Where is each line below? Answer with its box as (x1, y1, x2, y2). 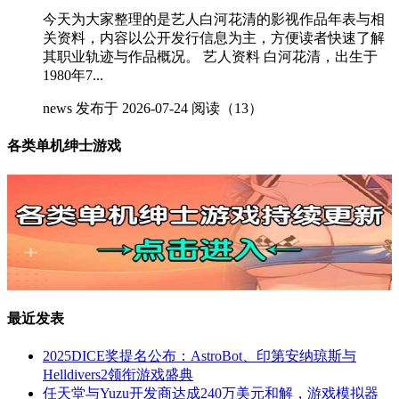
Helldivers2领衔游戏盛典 (43, 366, 193, 382)
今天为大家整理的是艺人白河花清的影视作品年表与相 (43, 11, 385, 27)
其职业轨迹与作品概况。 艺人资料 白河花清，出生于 (43, 48, 378, 64)
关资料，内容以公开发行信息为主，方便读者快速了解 (43, 29, 385, 45)
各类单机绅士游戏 (7, 137, 121, 153)
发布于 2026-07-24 (76, 100, 188, 116)
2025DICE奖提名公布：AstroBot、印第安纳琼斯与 (43, 347, 356, 363)
